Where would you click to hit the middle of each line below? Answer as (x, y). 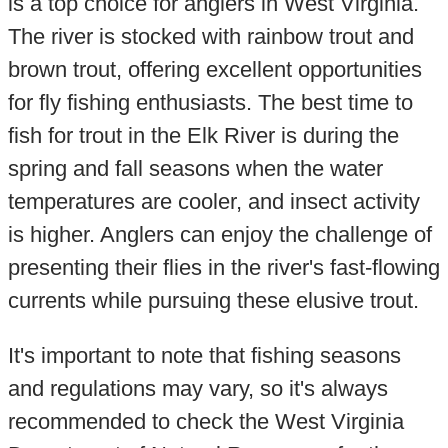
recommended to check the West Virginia (205, 422)
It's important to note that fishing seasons (204, 356)
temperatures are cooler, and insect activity (213, 202)
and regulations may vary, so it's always (197, 389)
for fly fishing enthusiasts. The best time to (210, 103)
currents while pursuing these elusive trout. (213, 301)
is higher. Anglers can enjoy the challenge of (219, 235)
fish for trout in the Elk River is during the (203, 136)
